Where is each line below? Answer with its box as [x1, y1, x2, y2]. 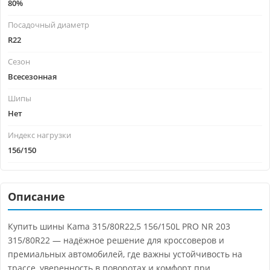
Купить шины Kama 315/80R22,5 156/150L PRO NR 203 [8, 221, 230, 233]
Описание [8, 189, 65, 204]
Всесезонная [8, 71, 57, 83]
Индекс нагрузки [8, 130, 71, 141]
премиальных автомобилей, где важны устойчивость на [8, 248, 242, 260]
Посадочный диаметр [8, 19, 89, 31]
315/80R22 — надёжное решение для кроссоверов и [8, 234, 224, 246]
